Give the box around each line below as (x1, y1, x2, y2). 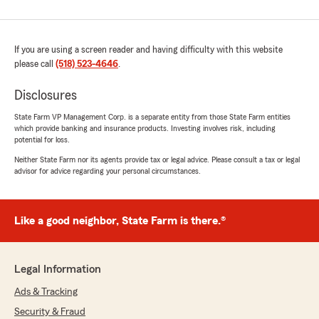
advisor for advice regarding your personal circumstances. (14, 167, 201, 176)
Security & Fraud (14, 307, 85, 318)
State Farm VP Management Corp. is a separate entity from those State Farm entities (14, 113, 291, 122)
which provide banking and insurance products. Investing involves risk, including (14, 124, 276, 133)
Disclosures (14, 88, 77, 103)
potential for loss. (14, 135, 70, 145)
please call (14, 59, 56, 70)
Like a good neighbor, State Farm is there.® (14, 215, 226, 227)
